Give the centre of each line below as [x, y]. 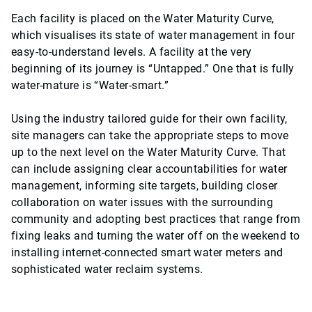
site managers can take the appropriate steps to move [150, 135]
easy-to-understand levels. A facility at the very [132, 52]
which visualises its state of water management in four [153, 35]
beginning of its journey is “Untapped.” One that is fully [153, 69]
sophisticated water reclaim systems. [109, 269]
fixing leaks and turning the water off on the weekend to [156, 236]
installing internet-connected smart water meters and [147, 252]
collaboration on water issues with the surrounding [142, 202]
